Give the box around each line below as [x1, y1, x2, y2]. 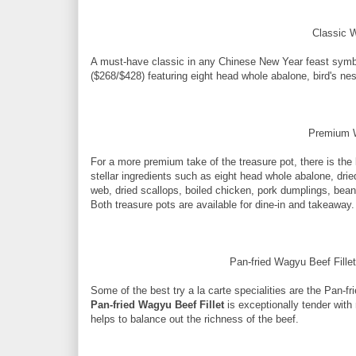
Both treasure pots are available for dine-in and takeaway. [91, 198, 354, 211]
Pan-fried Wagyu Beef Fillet [91, 298, 224, 311]
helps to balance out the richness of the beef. [91, 312, 299, 325]
